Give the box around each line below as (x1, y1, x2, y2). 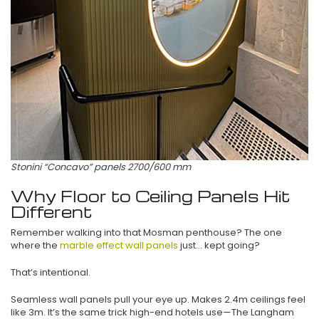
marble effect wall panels (60, 238, 178, 252)
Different (11, 201, 93, 221)
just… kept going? (178, 238, 260, 252)
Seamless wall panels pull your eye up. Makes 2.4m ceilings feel (11, 292, 305, 306)
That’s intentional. (11, 265, 90, 279)
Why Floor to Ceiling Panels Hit (11, 185, 291, 206)
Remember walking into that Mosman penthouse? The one (11, 225, 282, 239)
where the (11, 238, 60, 252)
